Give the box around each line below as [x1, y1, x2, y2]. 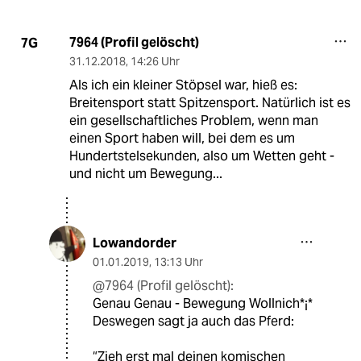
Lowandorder [93, 234, 176, 252]
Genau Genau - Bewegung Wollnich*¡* [93, 295, 313, 313]
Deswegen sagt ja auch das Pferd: [93, 313, 294, 330]
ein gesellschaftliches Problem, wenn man [68, 112, 318, 130]
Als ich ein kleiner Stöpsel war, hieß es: [68, 77, 297, 94]
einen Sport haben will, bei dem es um [68, 130, 295, 147]
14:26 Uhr [130, 54, 180, 69]
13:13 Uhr [154, 255, 203, 270]
